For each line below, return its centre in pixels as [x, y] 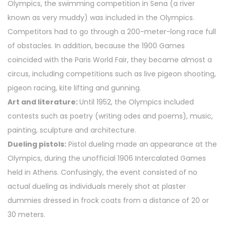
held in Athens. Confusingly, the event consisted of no [102, 173]
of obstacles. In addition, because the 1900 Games [96, 46]
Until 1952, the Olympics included [137, 102]
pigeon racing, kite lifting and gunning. [74, 88]
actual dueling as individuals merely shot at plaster [97, 187]
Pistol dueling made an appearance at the [143, 144]
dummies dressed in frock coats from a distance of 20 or [108, 201]
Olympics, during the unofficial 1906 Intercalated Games [107, 158]
